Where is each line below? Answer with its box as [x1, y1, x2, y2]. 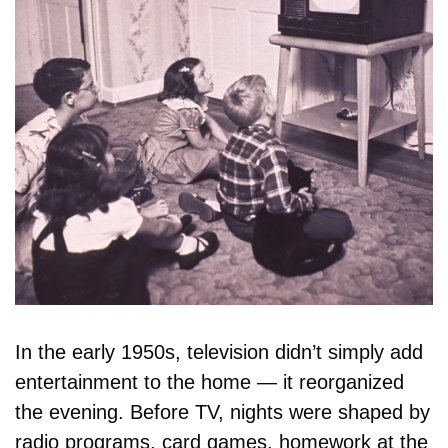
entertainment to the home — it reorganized [15, 370, 404, 393]
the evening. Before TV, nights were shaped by [15, 400, 430, 423]
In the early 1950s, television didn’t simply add [15, 340, 423, 363]
